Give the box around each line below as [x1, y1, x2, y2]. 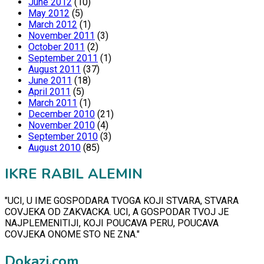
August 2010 [28, 141, 81, 153]
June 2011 [28, 74, 72, 86]
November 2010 [28, 119, 95, 131]
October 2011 [28, 41, 85, 52]
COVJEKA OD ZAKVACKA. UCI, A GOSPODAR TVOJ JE [5, 206, 229, 218]
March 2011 [28, 97, 77, 108]
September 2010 [28, 130, 98, 142]
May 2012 [28, 7, 70, 19]
